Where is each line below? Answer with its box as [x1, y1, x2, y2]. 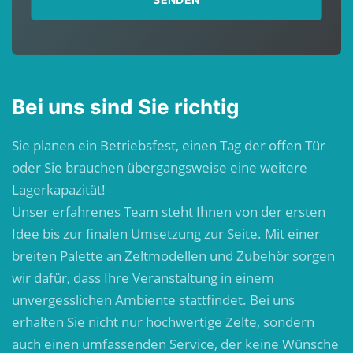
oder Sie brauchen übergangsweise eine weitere [12, 158, 307, 176]
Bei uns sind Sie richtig [12, 94, 239, 119]
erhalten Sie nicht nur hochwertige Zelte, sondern [12, 312, 314, 331]
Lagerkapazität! [12, 180, 106, 199]
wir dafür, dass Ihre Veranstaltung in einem [12, 268, 274, 287]
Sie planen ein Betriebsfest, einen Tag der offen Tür [12, 136, 325, 154]
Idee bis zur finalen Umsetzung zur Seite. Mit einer [12, 224, 320, 243]
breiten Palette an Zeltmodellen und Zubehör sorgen [12, 246, 335, 265]
